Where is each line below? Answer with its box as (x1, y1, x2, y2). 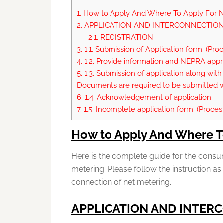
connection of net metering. (71, 177, 171, 187)
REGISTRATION (98, 33, 153, 42)
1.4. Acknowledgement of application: (83, 93, 213, 102)
